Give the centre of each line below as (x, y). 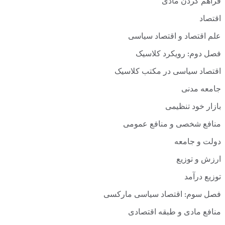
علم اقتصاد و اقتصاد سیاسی (175, 37)
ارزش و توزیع (199, 160)
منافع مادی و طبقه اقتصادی (175, 213)
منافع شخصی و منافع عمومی (172, 125)
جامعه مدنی (201, 90)
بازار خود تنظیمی (193, 107)
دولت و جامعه (198, 143)
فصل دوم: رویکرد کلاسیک (178, 55)
